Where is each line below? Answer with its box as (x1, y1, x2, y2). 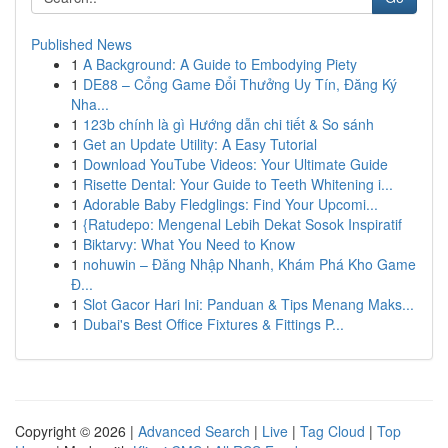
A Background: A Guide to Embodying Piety (83, 54, 357, 74)
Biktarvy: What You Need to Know (83, 234, 295, 254)
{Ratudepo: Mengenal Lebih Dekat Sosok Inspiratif (83, 214, 402, 234)
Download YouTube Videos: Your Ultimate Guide (83, 154, 388, 174)
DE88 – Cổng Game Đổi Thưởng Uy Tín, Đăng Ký (83, 74, 397, 94)
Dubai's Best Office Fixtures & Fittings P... (83, 314, 344, 334)
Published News (31, 34, 132, 54)
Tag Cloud (300, 421, 365, 441)
